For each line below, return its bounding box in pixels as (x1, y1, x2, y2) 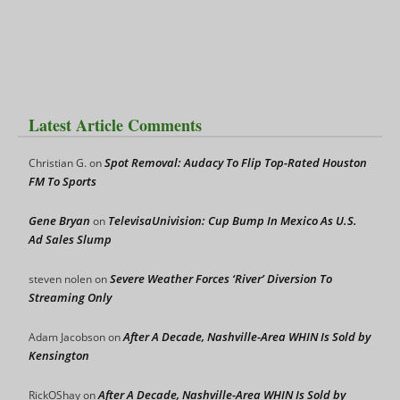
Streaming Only (29, 288, 112, 305)
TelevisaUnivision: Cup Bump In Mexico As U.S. (108, 212, 357, 229)
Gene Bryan (29, 212, 90, 229)
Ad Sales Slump (29, 230, 112, 247)
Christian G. (29, 154, 87, 171)
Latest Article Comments (29, 112, 202, 137)
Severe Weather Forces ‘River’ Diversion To (110, 270, 332, 287)
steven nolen (29, 271, 92, 287)
